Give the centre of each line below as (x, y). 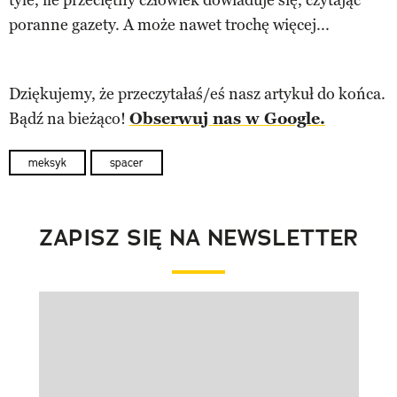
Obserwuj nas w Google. (227, 118)
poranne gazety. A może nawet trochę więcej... (169, 24)
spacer (127, 162)
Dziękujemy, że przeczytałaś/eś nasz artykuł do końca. (197, 93)
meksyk (47, 162)
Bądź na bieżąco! (69, 118)
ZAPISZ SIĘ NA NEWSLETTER (198, 237)
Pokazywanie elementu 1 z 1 (136, 320)
